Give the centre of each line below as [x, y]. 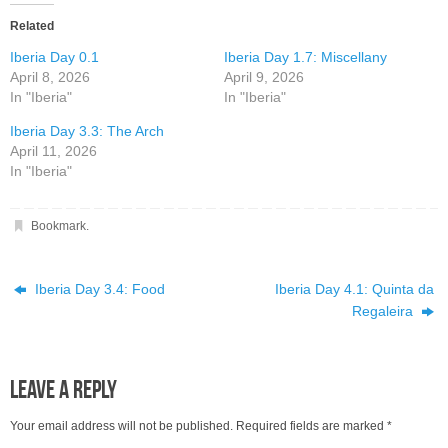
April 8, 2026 [50, 76]
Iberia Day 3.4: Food [98, 290]
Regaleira [384, 312]
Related [32, 25]
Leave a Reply [63, 389]
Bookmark [58, 226]
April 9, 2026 [264, 76]
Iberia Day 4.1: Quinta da [354, 290]
